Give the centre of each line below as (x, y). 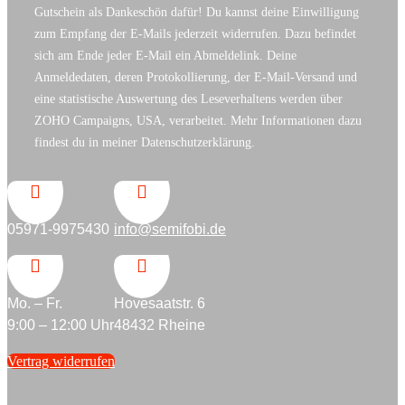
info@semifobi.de (170, 229)
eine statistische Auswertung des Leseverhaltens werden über (188, 99)
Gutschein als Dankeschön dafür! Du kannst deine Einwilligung (197, 12)
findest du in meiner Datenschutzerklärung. (145, 142)
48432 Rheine (160, 325)
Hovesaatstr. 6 (160, 303)
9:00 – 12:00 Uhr (61, 325)
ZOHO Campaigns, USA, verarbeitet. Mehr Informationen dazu (198, 120)
